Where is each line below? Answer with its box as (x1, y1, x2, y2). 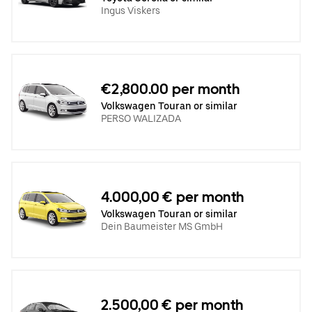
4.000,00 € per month (101, 188, 244, 205)
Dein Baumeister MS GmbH (101, 220, 223, 232)
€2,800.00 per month (101, 80, 240, 97)
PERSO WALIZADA (101, 112, 181, 124)
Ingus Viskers (101, 4, 160, 16)
